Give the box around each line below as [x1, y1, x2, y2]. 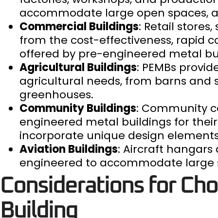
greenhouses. [19, 87, 93, 102]
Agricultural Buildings [19, 60, 137, 75]
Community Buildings [19, 101, 136, 116]
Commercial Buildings [19, 19, 139, 34]
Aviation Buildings [19, 142, 118, 157]
